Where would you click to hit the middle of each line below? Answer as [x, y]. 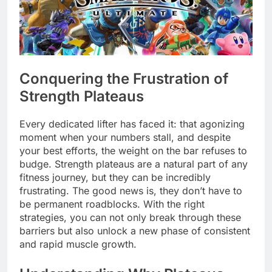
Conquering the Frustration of [124, 79]
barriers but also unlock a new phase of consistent [135, 231]
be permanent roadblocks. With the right [112, 204]
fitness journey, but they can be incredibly [115, 178]
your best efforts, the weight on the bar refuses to [133, 151]
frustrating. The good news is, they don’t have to [131, 191]
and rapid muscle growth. [78, 244]
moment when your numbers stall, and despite [125, 138]
